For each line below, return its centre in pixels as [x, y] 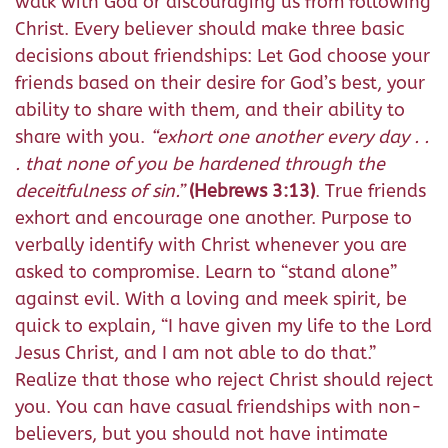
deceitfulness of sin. [96, 191]
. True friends [370, 191]
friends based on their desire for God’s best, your [220, 83]
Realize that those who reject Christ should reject [224, 380]
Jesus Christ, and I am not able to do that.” [195, 353]
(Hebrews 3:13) [252, 191]
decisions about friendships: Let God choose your [222, 56]
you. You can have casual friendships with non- [218, 407]
